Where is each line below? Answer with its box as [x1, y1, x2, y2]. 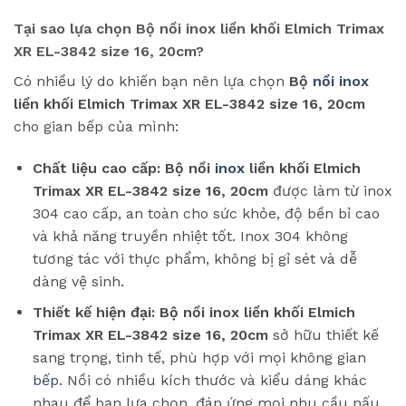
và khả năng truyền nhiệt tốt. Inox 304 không [32, 227, 348, 245]
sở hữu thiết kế [267, 326, 379, 344]
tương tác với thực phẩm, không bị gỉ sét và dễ [32, 249, 357, 267]
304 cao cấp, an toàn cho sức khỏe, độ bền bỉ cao [32, 204, 380, 222]
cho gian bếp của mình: [14, 118, 179, 136]
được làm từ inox [267, 181, 392, 199]
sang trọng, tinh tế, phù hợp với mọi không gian [32, 349, 366, 367]
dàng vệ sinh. [32, 272, 124, 290]
